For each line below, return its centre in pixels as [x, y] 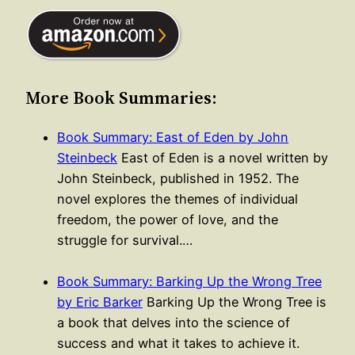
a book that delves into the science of [174, 322]
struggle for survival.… [125, 240]
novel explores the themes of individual [177, 198]
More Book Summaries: [121, 97]
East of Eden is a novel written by [223, 157]
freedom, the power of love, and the [168, 219]
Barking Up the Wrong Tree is [235, 302]
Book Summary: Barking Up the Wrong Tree [189, 281]
